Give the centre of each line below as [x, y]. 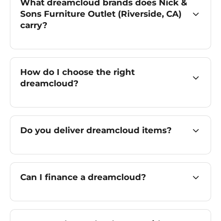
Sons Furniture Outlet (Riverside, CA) [101, 14]
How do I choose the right [77, 72]
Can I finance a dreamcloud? [83, 177]
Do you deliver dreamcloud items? [96, 130]
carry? [34, 25]
